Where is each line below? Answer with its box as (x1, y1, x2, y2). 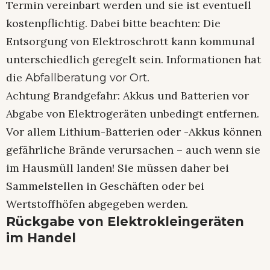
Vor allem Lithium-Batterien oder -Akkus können (6, 125, 262, 139)
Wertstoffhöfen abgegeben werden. (6, 197, 188, 212)
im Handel (6, 230, 76, 246)
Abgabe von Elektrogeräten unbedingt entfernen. (6, 107, 259, 121)
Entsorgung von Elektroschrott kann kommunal (6, 34, 255, 49)
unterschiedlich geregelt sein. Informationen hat (6, 52, 261, 67)
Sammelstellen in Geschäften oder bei (6, 179, 204, 193)
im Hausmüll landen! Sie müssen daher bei (6, 161, 229, 175)
